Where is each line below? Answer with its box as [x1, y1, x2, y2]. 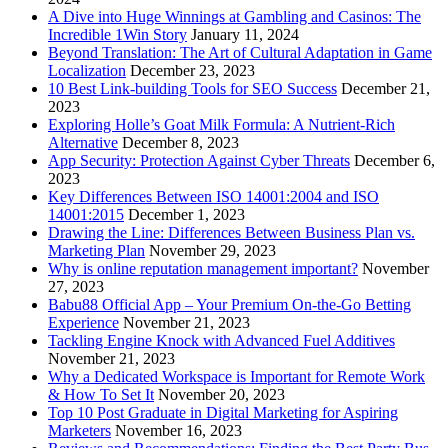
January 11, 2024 [191, 25, 299, 43]
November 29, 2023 [149, 241, 276, 259]
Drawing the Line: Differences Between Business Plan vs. [48, 223, 415, 241]
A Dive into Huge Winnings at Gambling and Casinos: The [48, 7, 421, 25]
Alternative [48, 133, 118, 151]
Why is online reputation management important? [48, 259, 358, 277]
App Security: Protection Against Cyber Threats [48, 151, 350, 169]
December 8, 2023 [122, 133, 239, 151]
